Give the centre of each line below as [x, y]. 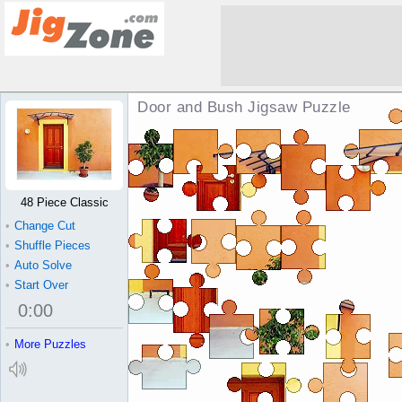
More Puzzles [50, 344]
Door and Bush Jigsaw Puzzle [244, 107]
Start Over [41, 285]
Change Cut [45, 226]
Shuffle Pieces [52, 245]
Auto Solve [43, 265]
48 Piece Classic [64, 202]
